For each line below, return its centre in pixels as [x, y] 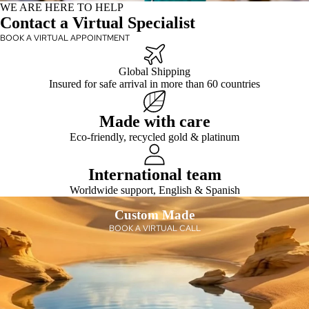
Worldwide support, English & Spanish [154, 190]
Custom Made [154, 215]
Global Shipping [154, 72]
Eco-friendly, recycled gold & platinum [154, 137]
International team [154, 175]
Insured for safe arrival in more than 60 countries [154, 84]
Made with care [154, 122]
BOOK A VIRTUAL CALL [154, 229]
